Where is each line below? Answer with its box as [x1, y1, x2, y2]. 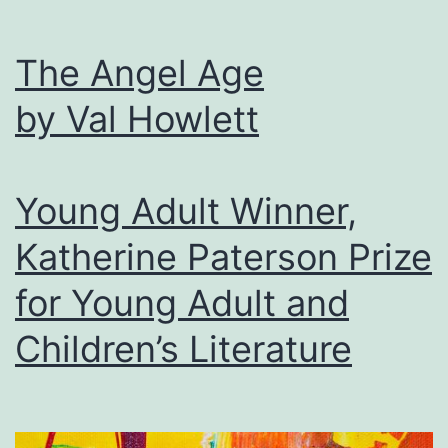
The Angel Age [15, 50, 264, 95]
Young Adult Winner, [15, 188, 357, 233]
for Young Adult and [15, 280, 349, 325]
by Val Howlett [15, 96, 259, 141]
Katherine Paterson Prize [15, 234, 432, 279]
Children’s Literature [15, 326, 352, 371]
